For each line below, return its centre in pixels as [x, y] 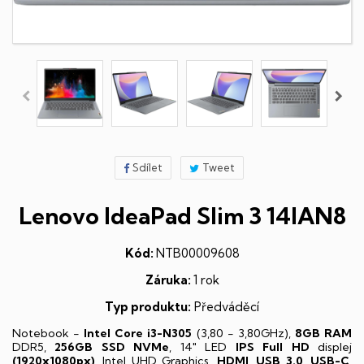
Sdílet [147, 167]
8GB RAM [323, 333]
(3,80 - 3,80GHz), [245, 333]
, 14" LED [202, 347]
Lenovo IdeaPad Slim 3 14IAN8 [182, 216]
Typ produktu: [148, 307]
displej [331, 347]
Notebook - [48, 333]
